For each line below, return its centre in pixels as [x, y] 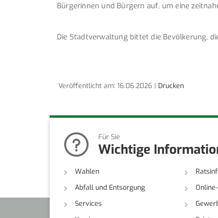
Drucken [171, 86]
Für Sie [109, 137]
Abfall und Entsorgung [110, 187]
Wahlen [87, 171]
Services [88, 203]
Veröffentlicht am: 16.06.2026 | [104, 86]
